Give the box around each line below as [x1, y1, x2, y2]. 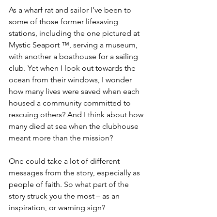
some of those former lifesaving [9, 17, 120, 26]
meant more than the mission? [9, 133, 115, 142]
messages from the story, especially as [9, 168, 142, 177]
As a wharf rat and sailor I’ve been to [9, 5, 133, 15]
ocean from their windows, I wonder [9, 75, 134, 84]
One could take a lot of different [9, 156, 122, 166]
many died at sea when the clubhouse [9, 122, 140, 131]
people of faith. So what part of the [9, 180, 131, 189]
